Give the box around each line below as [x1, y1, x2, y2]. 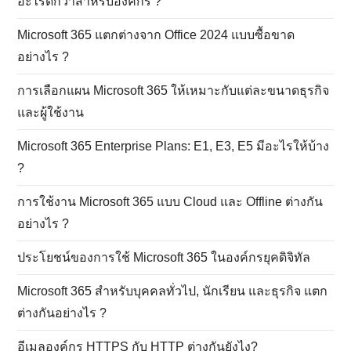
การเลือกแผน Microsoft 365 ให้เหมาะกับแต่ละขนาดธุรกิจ [17, 83, 330, 97]
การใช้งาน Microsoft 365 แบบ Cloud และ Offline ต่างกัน [17, 194, 324, 208]
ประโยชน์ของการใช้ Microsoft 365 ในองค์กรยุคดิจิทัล [17, 250, 311, 264]
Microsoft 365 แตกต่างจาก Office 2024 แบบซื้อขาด [17, 27, 295, 42]
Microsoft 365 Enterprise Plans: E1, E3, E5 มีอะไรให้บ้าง [17, 139, 330, 153]
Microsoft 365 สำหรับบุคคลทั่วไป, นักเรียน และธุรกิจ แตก [17, 284, 328, 298]
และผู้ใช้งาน [17, 105, 85, 119]
